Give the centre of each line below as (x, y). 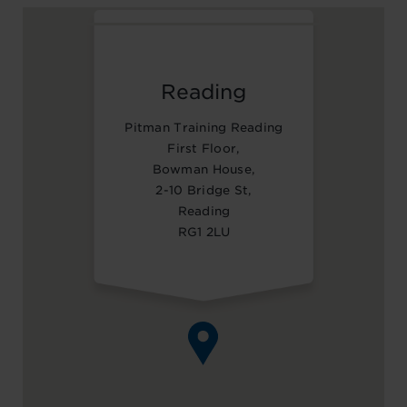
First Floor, (204, 148)
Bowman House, (204, 169)
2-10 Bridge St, (204, 190)
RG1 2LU (204, 232)
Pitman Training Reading (204, 127)
